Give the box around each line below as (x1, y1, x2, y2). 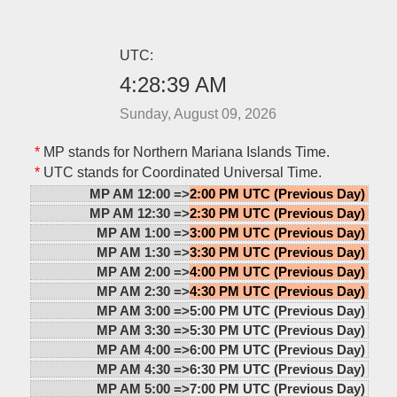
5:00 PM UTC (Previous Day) (189, 302, 365, 318)
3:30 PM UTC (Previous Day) (189, 244, 365, 260)
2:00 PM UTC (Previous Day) (189, 185, 365, 201)
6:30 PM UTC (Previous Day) (189, 361, 365, 377)
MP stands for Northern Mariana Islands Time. (39, 144, 330, 160)
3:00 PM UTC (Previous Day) (189, 224, 365, 240)
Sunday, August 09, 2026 (120, 105, 277, 121)
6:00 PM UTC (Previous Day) (189, 341, 365, 357)
